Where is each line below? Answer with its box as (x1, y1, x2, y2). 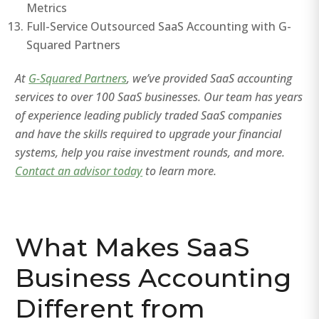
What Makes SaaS (15, 231, 250, 263)
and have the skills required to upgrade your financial (15, 125, 282, 142)
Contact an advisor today (15, 162, 143, 179)
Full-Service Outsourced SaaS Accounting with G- (26, 18, 292, 34)
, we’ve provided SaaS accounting (127, 70, 293, 86)
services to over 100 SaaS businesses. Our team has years (15, 88, 303, 105)
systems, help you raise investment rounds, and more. (15, 144, 286, 160)
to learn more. (142, 162, 217, 179)
